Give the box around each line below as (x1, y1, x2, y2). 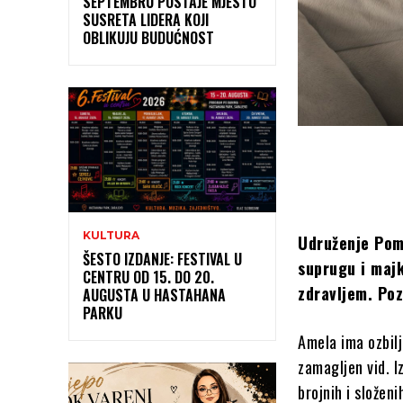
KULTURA (83, 228, 139, 242)
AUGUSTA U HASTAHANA (83, 283, 226, 306)
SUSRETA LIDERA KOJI (83, 8, 209, 31)
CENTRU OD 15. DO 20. (83, 265, 214, 288)
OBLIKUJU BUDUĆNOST (83, 26, 214, 49)
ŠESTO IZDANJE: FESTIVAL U (83, 247, 242, 270)
